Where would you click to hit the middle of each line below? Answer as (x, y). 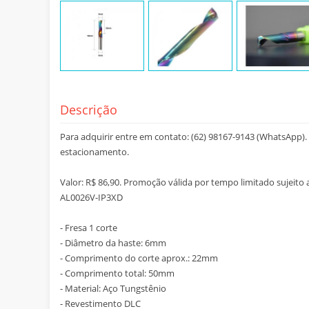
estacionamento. (94, 152)
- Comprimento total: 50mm (117, 273)
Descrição (89, 110)
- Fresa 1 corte (89, 228)
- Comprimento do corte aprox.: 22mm (139, 258)
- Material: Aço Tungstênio (113, 289)
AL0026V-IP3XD (91, 198)
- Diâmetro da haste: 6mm (113, 243)
